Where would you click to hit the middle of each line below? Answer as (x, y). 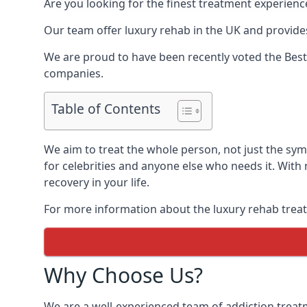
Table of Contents (106, 109)
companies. (74, 73)
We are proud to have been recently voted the (164, 57)
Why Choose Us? (123, 275)
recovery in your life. (97, 182)
